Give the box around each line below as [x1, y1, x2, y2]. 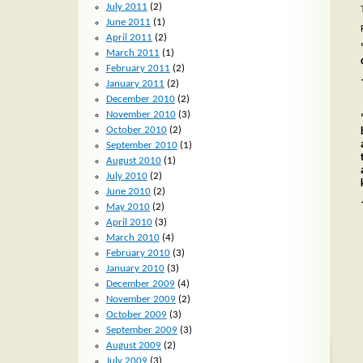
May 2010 [105, 201, 150, 212]
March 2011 [105, 47, 160, 58]
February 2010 [105, 247, 170, 258]
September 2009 [105, 324, 177, 335]
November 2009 [105, 293, 176, 305]
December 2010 [105, 93, 175, 105]
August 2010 [105, 155, 161, 166]
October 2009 [105, 309, 167, 320]
